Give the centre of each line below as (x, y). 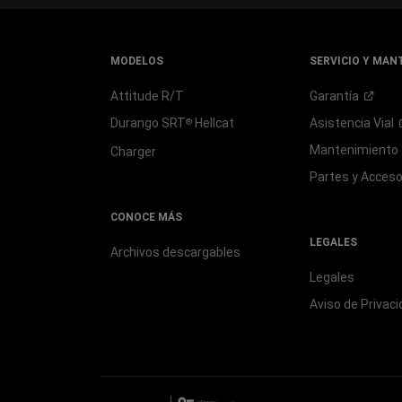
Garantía (334, 96)
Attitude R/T (147, 96)
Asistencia (341, 123)
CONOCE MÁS (146, 217)
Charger (133, 152)
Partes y (335, 177)
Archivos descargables (175, 252)
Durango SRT (148, 123)
